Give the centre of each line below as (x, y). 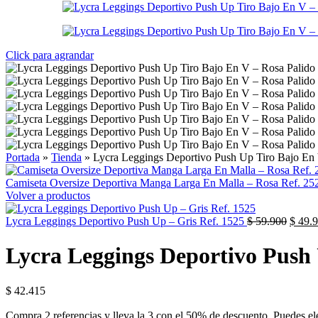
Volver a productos (48, 196)
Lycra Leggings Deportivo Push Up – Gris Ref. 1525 (126, 221)
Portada (23, 157)
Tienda (66, 157)
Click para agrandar (50, 55)
